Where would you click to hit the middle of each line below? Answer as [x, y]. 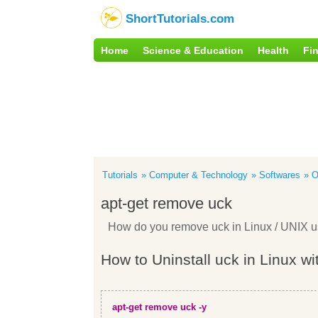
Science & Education [193, 50]
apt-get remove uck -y [159, 307]
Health [273, 50]
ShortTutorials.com [180, 18]
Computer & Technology [198, 175]
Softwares [280, 175]
